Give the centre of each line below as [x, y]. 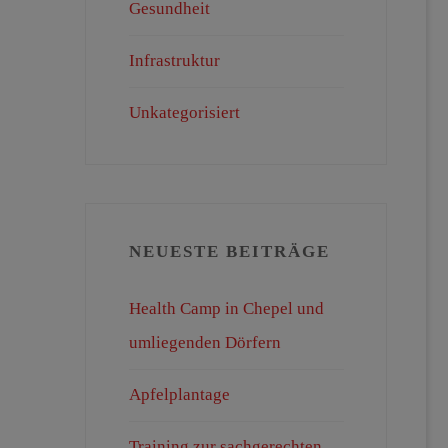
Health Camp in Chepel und [226, 309]
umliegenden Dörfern [204, 343]
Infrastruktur [174, 61]
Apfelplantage [179, 395]
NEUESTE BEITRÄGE [229, 252]
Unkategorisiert [184, 113]
